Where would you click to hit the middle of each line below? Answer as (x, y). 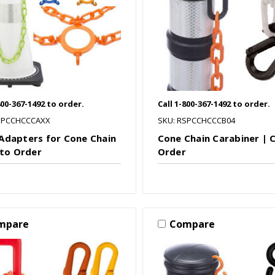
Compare (192, 224)
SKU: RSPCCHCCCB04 (196, 120)
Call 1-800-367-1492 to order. (214, 103)
